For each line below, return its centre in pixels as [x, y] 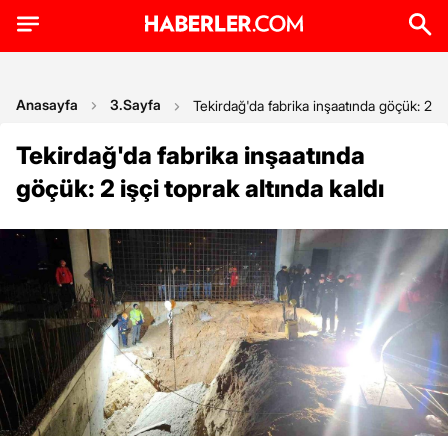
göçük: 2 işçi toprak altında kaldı [200, 188]
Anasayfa [47, 104]
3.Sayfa [135, 104]
